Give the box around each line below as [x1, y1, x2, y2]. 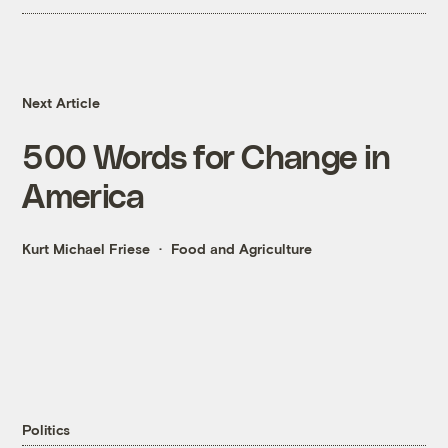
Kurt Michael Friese [22, 240, 151, 258]
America [22, 175, 145, 215]
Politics [22, 421, 71, 439]
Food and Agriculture [171, 240, 313, 258]
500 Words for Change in [22, 136, 391, 176]
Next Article [22, 94, 101, 112]
